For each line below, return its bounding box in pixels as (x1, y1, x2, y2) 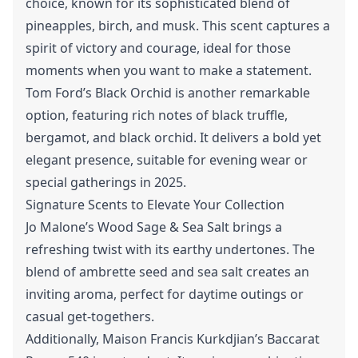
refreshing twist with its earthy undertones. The (26, 241, 315, 258)
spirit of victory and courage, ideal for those (26, 39, 291, 57)
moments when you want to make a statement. (26, 62, 312, 79)
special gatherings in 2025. (26, 173, 186, 191)
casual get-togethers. (26, 308, 154, 325)
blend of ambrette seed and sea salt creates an (26, 263, 309, 280)
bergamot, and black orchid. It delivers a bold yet (26, 129, 321, 146)
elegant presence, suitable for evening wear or (26, 151, 308, 169)
